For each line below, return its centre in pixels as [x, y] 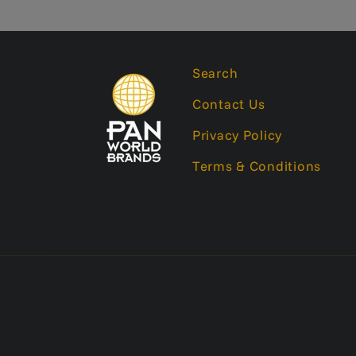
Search [215, 73]
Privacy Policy [238, 135]
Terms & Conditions [257, 166]
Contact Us [229, 104]
